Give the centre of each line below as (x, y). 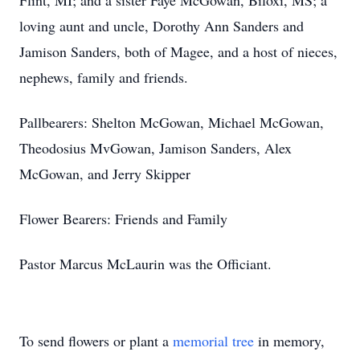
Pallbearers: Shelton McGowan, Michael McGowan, (172, 122)
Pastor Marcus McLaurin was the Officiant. (145, 264)
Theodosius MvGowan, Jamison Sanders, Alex (155, 148)
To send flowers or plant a (96, 341)
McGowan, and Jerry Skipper (105, 174)
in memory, (289, 341)
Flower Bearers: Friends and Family (123, 219)
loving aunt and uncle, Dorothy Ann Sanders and (162, 26)
